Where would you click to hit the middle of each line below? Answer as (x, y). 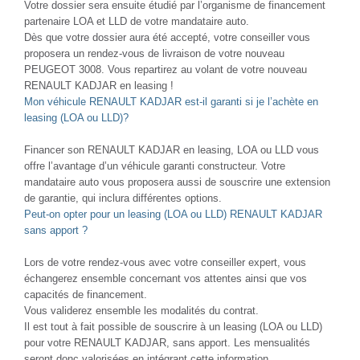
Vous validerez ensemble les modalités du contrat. (141, 310)
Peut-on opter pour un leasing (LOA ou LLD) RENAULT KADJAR (173, 214)
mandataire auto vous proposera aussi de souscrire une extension (177, 182)
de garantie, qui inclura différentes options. (123, 198)
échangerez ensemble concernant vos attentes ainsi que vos (166, 278)
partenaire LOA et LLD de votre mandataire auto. (137, 21)
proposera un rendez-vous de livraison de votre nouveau (154, 53)
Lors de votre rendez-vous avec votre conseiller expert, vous (165, 262)
